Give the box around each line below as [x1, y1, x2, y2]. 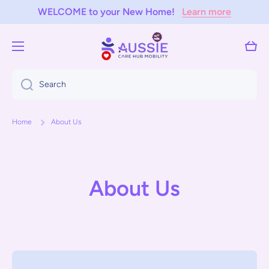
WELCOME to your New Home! [38, 6, 182, 17]
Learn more [182, 6, 231, 17]
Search [39, 79, 66, 89]
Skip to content [11, 8, 79, 20]
